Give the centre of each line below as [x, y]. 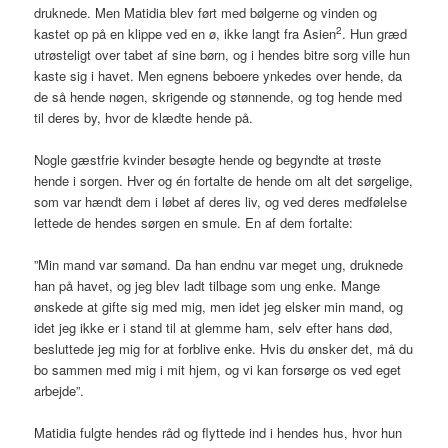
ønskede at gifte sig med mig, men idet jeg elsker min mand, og [219, 307]
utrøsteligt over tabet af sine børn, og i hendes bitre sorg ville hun [222, 54]
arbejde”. [59, 391]
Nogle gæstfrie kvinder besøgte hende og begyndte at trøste [208, 159]
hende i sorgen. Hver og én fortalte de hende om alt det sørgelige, [224, 180]
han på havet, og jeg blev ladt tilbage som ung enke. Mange [207, 286]
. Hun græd [375, 33]
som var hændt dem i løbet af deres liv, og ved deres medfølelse [221, 201]
